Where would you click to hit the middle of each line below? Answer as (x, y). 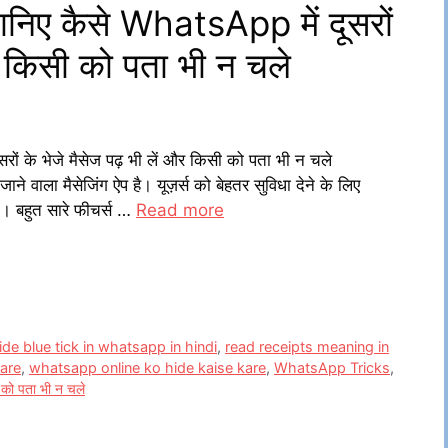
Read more (180, 210)
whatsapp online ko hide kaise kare (147, 367)
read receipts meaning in (307, 346)
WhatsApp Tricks (332, 367)
